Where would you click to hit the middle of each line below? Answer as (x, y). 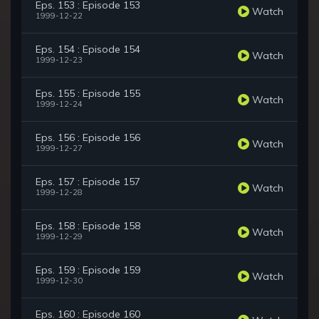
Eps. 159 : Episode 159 (88, 270)
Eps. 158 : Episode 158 (88, 226)
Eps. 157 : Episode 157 (88, 182)
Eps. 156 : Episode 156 (88, 138)
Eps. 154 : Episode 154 (88, 49)
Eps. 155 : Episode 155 (88, 94)
